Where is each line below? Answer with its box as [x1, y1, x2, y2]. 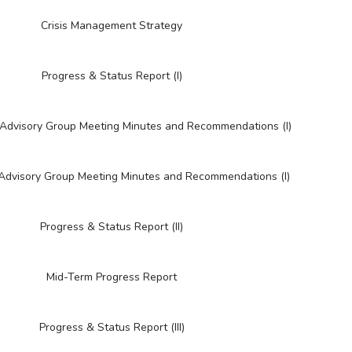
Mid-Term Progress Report [46, 269, 177, 284]
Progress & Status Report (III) [38, 320, 185, 335]
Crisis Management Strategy [41, 18, 182, 33]
